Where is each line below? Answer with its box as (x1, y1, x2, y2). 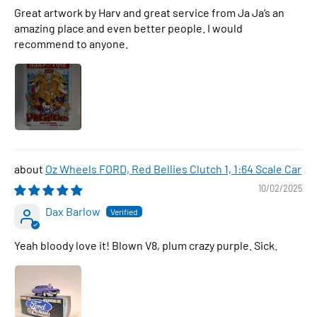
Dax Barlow (45, 204, 100, 218)
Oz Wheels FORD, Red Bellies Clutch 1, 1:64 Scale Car (45, 162, 301, 175)
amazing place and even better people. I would (14, 21, 243, 35)
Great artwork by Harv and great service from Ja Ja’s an (14, 6, 284, 19)
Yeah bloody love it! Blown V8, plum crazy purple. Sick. (14, 238, 277, 252)
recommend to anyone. (14, 37, 128, 50)
